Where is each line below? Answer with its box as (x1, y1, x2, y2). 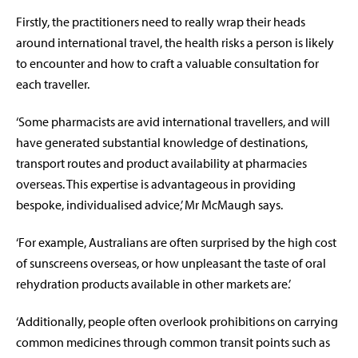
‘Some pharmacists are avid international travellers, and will (16, 113, 330, 129)
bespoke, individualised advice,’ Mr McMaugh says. (16, 196, 283, 213)
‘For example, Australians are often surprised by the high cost (16, 233, 336, 250)
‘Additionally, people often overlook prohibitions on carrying (16, 312, 338, 329)
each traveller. (16, 75, 89, 92)
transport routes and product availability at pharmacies (16, 154, 307, 171)
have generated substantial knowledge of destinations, (16, 133, 308, 150)
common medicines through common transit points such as (16, 333, 330, 350)
